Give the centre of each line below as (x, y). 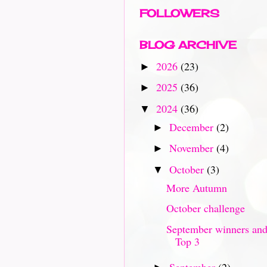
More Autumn (196, 187)
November (193, 148)
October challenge (205, 208)
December (193, 127)
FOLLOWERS (179, 13)
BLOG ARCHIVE (188, 45)
